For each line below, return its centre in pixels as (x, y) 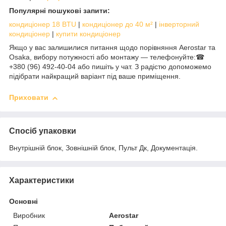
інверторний (179, 24)
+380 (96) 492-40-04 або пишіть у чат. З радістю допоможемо (110, 67)
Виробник (29, 215)
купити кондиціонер (88, 34)
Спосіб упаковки (43, 131)
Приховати (29, 98)
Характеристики (42, 180)
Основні (23, 201)
